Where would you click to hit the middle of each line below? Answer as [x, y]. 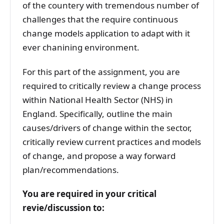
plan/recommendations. [72, 169]
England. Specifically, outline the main [97, 113]
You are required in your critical [89, 193]
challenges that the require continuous [100, 19]
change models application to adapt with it [106, 33]
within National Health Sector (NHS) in [98, 99]
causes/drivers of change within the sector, [107, 127]
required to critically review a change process [112, 85]
